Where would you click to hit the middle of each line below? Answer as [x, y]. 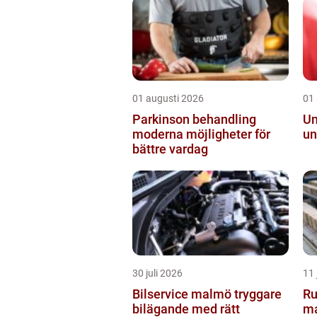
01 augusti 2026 [168, 98]
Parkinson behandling [194, 119]
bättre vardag [170, 149]
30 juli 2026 [157, 273]
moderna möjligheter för [201, 134]
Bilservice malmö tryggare [183, 294]
